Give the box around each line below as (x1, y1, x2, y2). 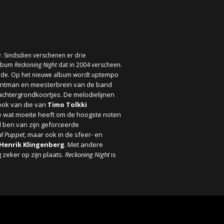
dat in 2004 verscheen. (57, 60, 122, 69)
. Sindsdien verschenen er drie (1, 51, 86, 59)
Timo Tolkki (47, 100, 87, 109)
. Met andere (64, 140, 103, 149)
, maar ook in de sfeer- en (24, 130, 102, 139)
